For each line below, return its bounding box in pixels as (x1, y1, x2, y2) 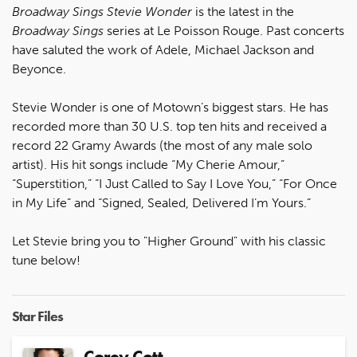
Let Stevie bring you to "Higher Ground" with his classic (12, 233, 326, 249)
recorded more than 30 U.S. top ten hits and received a (12, 119, 327, 134)
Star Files (12, 307, 63, 325)
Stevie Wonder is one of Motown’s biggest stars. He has (12, 100, 328, 115)
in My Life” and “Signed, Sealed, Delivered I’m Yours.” (12, 195, 311, 210)
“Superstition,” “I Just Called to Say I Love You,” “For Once (12, 176, 337, 191)
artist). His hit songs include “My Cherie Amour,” (12, 157, 284, 172)
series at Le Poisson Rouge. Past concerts (104, 23, 344, 38)
